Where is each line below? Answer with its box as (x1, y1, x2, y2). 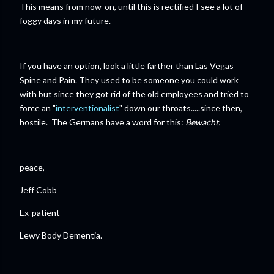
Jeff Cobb (20, 185, 57, 196)
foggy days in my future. (20, 15, 113, 26)
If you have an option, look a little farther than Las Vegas (20, 61, 234, 72)
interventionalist (56, 103, 119, 114)
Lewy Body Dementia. (20, 230, 102, 241)
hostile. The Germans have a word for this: (20, 117, 183, 128)
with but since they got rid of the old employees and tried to (20, 89, 249, 100)
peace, (20, 162, 45, 173)
